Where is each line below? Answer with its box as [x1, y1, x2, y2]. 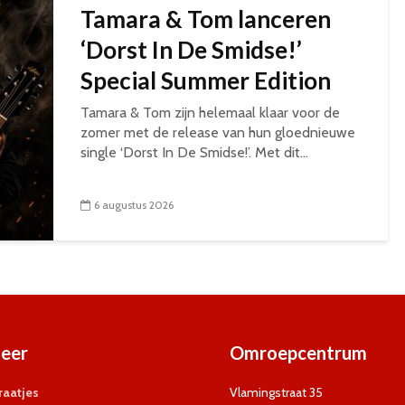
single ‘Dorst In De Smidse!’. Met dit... [80, 144, 308, 161]
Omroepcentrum [230, 342, 367, 363]
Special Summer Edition [80, 66, 331, 95]
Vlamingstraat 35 [230, 384, 323, 400]
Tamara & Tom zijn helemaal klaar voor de [80, 104, 340, 121]
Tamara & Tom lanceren [80, 5, 331, 33]
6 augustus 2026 [94, 198, 174, 212]
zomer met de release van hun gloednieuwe [80, 124, 355, 141]
